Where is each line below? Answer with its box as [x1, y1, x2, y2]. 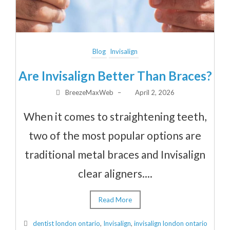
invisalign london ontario [133, 219, 207, 227]
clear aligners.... [78, 166, 152, 180]
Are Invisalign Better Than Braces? [18, 68, 212, 83]
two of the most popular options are [29, 128, 201, 142]
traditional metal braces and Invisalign [25, 147, 205, 161]
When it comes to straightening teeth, [24, 109, 206, 123]
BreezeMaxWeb [65, 88, 113, 97]
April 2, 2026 [135, 88, 175, 97]
